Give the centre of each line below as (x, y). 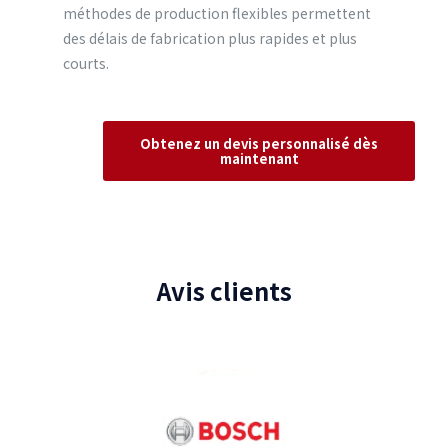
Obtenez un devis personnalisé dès (259, 143)
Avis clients (224, 290)
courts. (86, 63)
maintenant (259, 158)
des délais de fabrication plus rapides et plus (210, 38)
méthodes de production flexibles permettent (217, 13)
